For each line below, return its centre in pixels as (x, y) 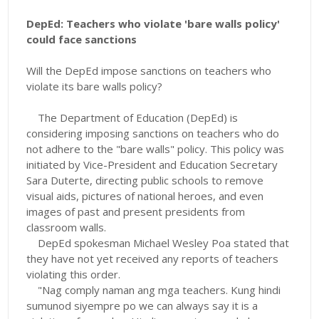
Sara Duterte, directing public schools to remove (145, 181)
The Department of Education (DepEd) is (138, 118)
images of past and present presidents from (136, 212)
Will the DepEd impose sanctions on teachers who (149, 71)
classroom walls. (67, 228)
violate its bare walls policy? (95, 87)
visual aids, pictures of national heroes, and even (145, 196)
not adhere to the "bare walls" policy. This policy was (156, 149)
